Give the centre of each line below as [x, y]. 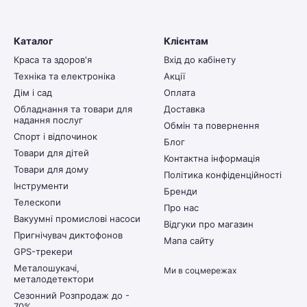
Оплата [180, 93]
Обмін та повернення [211, 125]
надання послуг [48, 120]
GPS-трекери [43, 251]
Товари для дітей [51, 153]
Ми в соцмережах [200, 270]
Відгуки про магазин [209, 224]
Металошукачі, [47, 268]
